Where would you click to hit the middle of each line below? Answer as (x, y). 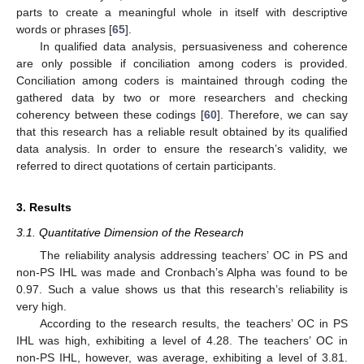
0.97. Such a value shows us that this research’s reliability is (182, 289)
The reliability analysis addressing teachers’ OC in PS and (193, 255)
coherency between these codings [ (110, 114)
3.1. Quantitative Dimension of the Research (130, 232)
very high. (41, 306)
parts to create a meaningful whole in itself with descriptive (182, 12)
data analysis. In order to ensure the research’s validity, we (182, 148)
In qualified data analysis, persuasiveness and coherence (193, 46)
